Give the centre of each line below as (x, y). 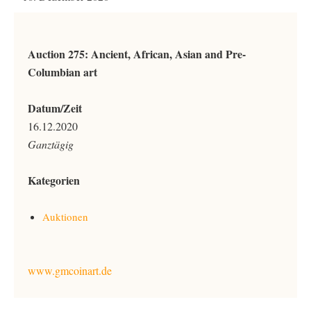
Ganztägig (51, 144)
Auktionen (65, 217)
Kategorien (54, 180)
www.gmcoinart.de (70, 270)
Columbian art (62, 72)
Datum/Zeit (55, 108)
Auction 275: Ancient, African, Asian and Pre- (137, 54)
